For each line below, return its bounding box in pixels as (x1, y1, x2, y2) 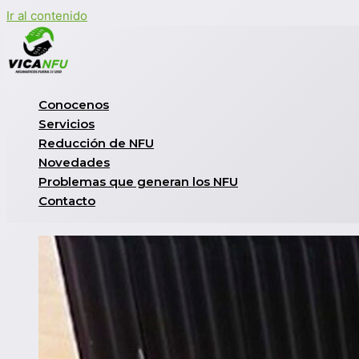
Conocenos (38, 97, 109, 112)
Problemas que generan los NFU (38, 174, 238, 189)
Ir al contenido (6, 8, 87, 23)
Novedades (38, 155, 110, 170)
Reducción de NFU (38, 135, 154, 151)
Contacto (38, 193, 95, 208)
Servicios (38, 116, 95, 131)
